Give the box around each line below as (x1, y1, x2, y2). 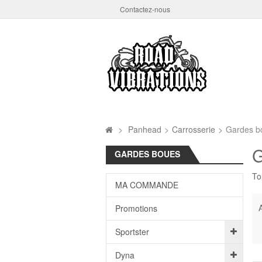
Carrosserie (171, 123, 215, 135)
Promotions (115, 202, 157, 214)
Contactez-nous (119, 4, 170, 14)
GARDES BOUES (114, 148, 180, 160)
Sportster (115, 226, 149, 237)
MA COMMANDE (115, 179, 178, 191)
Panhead (127, 123, 161, 135)
